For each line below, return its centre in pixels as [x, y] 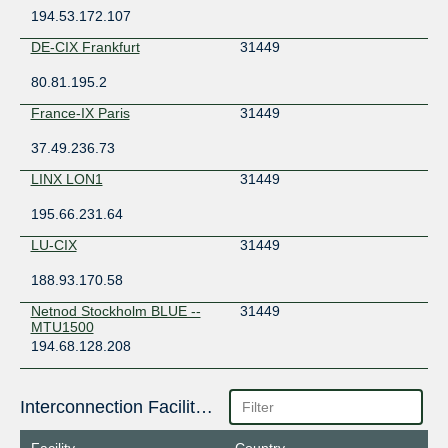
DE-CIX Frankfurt [85, 47]
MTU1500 [62, 327]
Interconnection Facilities [203, 407]
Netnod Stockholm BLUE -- [115, 311]
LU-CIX [53, 245]
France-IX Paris [80, 113]
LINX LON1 [66, 179]
